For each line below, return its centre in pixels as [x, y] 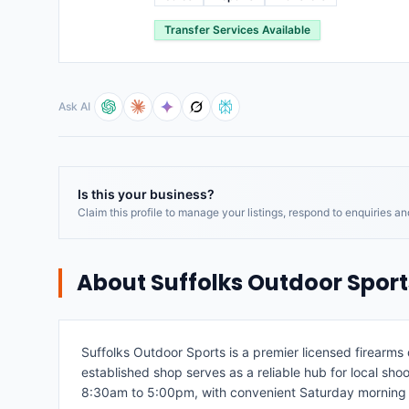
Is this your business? [146, 194]
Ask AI [74, 106]
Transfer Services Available [237, 30]
